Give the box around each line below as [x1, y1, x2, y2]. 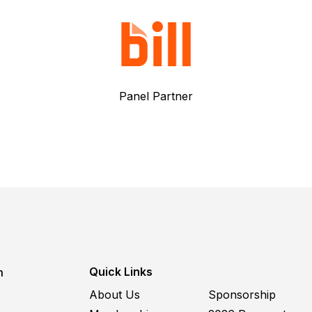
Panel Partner [119, 89, 193, 104]
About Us [89, 288, 140, 302]
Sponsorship [208, 288, 276, 302]
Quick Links [89, 265, 153, 279]
